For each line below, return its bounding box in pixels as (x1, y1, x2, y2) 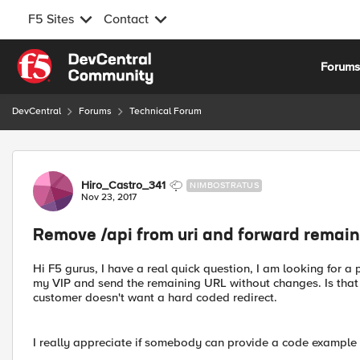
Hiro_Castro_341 (81, 178, 166, 192)
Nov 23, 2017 (81, 191, 137, 203)
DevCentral (12, 105, 61, 117)
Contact (104, 11, 149, 27)
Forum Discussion (10, 149, 185, 170)
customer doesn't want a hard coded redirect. (33, 290, 277, 305)
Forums (79, 105, 112, 117)
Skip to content (28, 51, 110, 65)
